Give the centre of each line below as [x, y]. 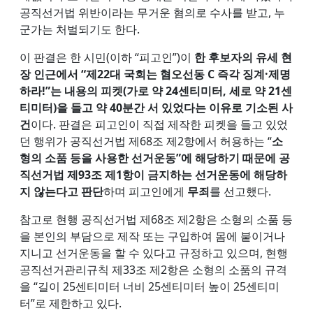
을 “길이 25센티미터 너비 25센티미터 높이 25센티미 [150, 286]
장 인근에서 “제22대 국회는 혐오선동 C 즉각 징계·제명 [155, 74]
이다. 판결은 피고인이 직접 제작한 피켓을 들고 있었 [159, 124]
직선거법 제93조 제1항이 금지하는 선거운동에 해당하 [153, 174]
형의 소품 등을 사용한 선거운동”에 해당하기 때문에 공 [155, 158]
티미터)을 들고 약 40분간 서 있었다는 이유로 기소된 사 [156, 107]
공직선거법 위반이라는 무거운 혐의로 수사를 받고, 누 [152, 12]
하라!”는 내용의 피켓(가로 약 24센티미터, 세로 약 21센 [156, 90]
